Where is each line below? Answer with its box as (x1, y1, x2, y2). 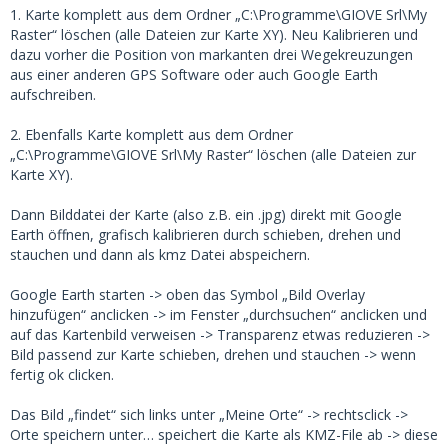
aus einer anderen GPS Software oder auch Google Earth (10, 65, 378, 84)
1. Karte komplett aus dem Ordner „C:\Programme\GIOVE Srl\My (10, 5, 427, 24)
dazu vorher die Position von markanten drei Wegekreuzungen (10, 45, 413, 64)
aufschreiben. (10, 85, 96, 104)
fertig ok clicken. (10, 365, 114, 384)
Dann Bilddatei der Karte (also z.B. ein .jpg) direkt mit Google (10, 205, 402, 224)
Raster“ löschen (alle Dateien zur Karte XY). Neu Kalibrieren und (10, 25, 418, 44)
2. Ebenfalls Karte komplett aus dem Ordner (10, 125, 293, 144)
